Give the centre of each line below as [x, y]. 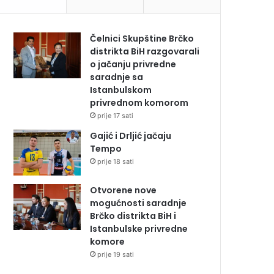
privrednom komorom [139, 103]
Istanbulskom [121, 90]
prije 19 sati [116, 255]
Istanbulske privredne [139, 229]
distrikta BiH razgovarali [145, 52]
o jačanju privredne [133, 65]
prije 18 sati [116, 162]
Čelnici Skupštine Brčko [142, 39]
